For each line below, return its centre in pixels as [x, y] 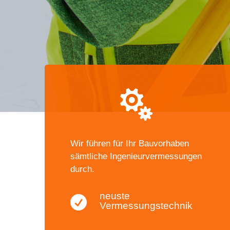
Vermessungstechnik [146, 205]
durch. [82, 169]
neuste [115, 196]
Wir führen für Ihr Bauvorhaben [130, 143]
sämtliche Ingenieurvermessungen [136, 156]
